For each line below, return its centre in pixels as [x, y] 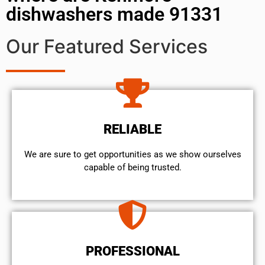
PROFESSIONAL [132, 251]
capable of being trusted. [132, 167]
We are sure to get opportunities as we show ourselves [132, 154]
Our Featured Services [107, 46]
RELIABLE [132, 129]
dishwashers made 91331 [114, 14]
